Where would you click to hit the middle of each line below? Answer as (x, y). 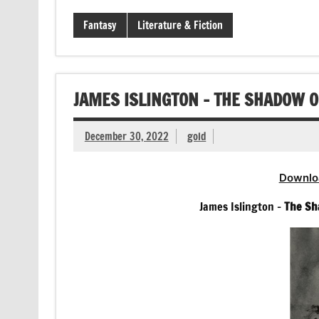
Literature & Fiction (180, 25)
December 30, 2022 (126, 136)
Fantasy (100, 25)
